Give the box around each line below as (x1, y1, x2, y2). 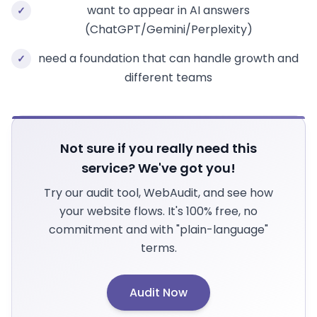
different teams (125, 69, 212, 86)
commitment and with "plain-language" (49, 221, 268, 238)
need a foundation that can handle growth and (38, 50, 299, 67)
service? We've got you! (81, 159, 236, 177)
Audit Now (129, 284, 188, 301)
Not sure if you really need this (60, 139, 257, 157)
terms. (140, 240, 177, 256)
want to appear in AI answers (87, 2, 250, 18)
